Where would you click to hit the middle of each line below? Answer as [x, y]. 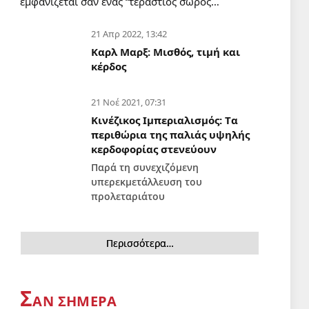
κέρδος [109, 66]
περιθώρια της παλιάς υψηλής [170, 134]
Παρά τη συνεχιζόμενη [145, 167]
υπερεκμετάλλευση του [147, 182]
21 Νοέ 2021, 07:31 [129, 102]
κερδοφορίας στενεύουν [154, 149]
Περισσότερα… [140, 243]
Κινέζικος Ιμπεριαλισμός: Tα [165, 120]
